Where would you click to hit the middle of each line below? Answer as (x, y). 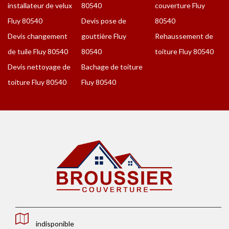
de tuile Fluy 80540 (38, 52)
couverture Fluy (180, 6)
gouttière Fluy (104, 36)
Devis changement (38, 36)
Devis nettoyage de (39, 67)
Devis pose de (104, 21)
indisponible (55, 223)
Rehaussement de (184, 36)
